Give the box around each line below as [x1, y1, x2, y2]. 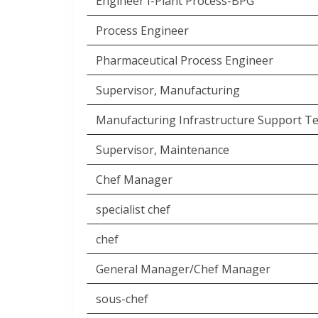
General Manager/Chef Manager [96, 261, 270, 277]
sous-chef [96, 291, 148, 307]
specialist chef [96, 202, 170, 217]
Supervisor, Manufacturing [96, 82, 240, 98]
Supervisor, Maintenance [96, 142, 229, 158]
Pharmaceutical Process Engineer [96, 53, 273, 68]
